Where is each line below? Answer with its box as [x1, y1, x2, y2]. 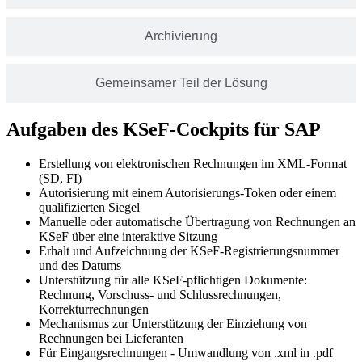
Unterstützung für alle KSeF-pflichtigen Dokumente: [39, 272, 307, 287]
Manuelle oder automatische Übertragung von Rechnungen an [39, 214, 356, 229]
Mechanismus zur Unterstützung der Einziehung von [39, 316, 307, 330]
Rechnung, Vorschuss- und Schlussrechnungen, [39, 287, 281, 301]
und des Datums [39, 258, 131, 272]
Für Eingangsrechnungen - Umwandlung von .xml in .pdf [39, 345, 333, 360]
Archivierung [145, 29, 217, 44]
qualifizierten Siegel [39, 200, 146, 214]
